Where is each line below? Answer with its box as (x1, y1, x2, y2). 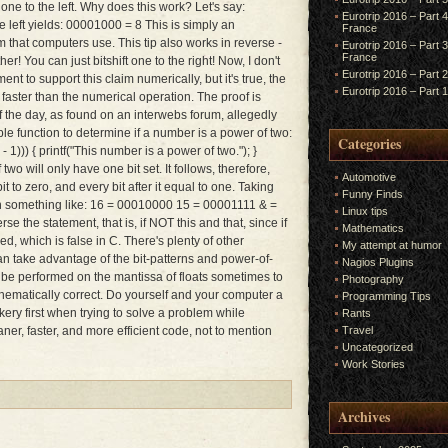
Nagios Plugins (342, 256, 414, 268)
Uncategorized (342, 341, 413, 353)
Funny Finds (342, 188, 403, 200)
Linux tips (342, 205, 388, 217)
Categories (338, 133, 401, 154)
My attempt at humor (342, 239, 442, 251)
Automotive (342, 171, 396, 183)
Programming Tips (342, 290, 431, 302)
